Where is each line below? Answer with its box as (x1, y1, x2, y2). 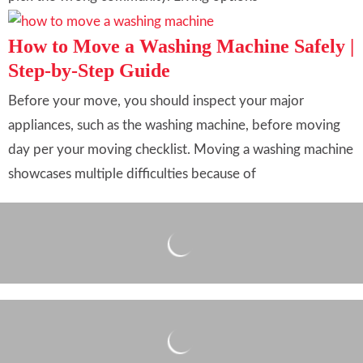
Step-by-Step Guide (8, 60, 170, 82)
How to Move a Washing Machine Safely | (8, 36, 354, 58)
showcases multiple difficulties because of (8, 167, 256, 181)
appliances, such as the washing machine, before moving (8, 118, 340, 133)
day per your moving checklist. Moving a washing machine (8, 143, 353, 157)
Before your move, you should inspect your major (8, 94, 304, 109)
